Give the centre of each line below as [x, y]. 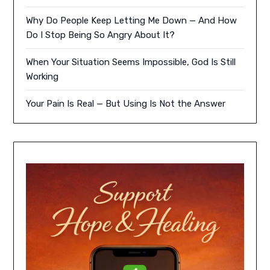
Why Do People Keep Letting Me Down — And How [132, 21]
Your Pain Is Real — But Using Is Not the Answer [126, 104]
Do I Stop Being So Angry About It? [101, 35]
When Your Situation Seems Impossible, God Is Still [131, 62]
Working [42, 77]
